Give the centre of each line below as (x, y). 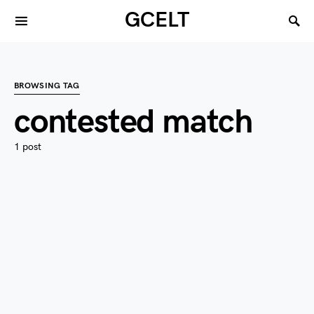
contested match (133, 122)
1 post (28, 147)
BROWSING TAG (47, 86)
